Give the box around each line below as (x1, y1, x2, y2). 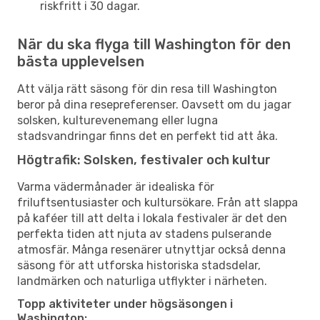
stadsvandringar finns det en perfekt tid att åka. (17, 129, 278, 143)
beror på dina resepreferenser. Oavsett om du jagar (17, 97, 291, 111)
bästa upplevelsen (17, 52, 144, 70)
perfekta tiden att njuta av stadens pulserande (17, 226, 271, 241)
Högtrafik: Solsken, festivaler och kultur (17, 151, 271, 168)
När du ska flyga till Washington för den (17, 35, 291, 53)
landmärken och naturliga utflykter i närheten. (17, 274, 267, 288)
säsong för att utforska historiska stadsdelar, (17, 258, 261, 272)
